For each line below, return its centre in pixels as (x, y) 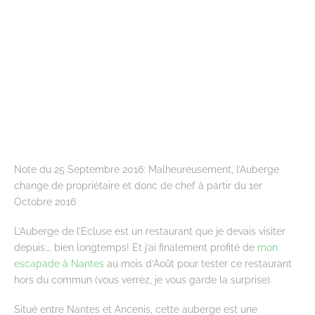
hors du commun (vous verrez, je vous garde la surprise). (143, 279)
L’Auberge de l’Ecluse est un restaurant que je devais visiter (150, 231)
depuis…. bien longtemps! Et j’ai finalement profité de (136, 247)
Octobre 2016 (45, 202)
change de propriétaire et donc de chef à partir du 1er (138, 186)
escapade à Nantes (59, 263)
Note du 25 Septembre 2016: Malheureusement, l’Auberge (147, 169)
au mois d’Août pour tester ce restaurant (198, 263)
